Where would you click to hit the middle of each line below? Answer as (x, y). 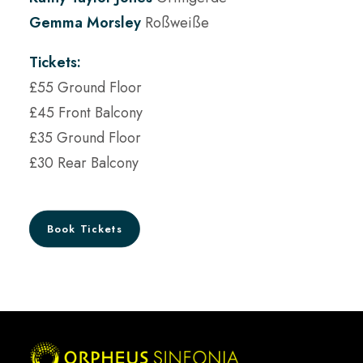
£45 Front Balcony (86, 113)
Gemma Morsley (85, 23)
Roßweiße (175, 23)
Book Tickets (85, 229)
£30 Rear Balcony (84, 163)
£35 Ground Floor (85, 138)
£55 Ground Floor (85, 88)
